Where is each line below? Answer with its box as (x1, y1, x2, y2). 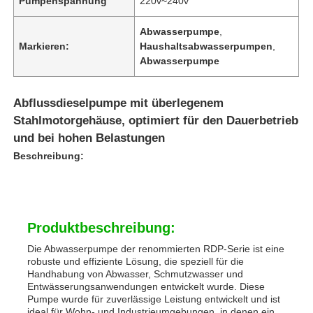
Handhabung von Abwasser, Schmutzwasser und (27, 268, 244, 279)
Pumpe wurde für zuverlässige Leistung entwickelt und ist (27, 293, 281, 305)
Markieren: (19, 40, 70, 52)
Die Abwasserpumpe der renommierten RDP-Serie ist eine (27, 242, 285, 254)
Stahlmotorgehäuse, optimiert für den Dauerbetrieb (13, 113, 299, 127)
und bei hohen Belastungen (13, 131, 166, 145)
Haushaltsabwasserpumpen (140, 40, 273, 52)
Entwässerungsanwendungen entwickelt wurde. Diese (27, 280, 265, 292)
